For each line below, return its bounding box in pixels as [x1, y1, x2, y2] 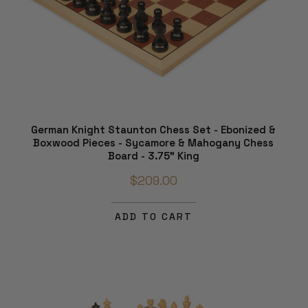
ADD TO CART [114, 210, 192, 223]
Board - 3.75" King [107, 148, 199, 162]
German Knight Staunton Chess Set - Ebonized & [31, 122, 276, 136]
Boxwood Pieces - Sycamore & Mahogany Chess [33, 135, 274, 149]
